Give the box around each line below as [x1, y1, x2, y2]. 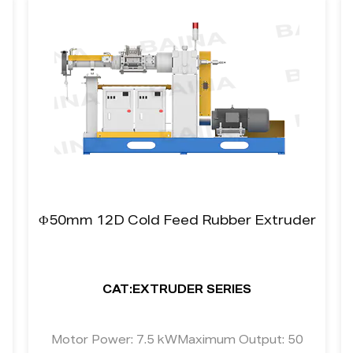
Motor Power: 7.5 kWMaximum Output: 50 [50, 335, 303, 347]
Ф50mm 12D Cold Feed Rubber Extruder [38, 216, 316, 229]
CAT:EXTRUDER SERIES [102, 285, 251, 296]
